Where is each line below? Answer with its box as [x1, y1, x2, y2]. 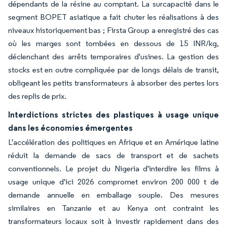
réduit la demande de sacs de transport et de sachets [8, 150, 219, 160]
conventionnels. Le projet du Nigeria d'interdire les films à [8, 164, 219, 173]
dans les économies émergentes [8, 123, 133, 133]
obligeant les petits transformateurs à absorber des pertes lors [8, 78, 219, 88]
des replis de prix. [8, 91, 66, 101]
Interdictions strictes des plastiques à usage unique [8, 109, 219, 120]
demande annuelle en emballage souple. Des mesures [8, 190, 219, 200]
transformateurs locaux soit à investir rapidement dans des [8, 216, 219, 226]
